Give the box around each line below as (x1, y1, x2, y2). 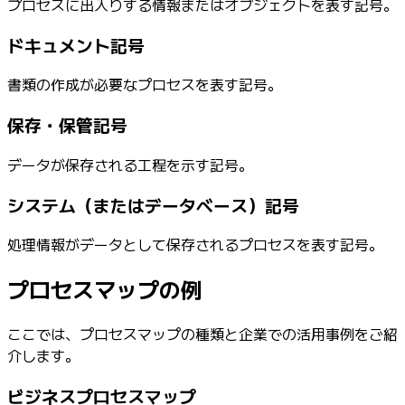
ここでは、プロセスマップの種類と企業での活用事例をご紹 (7, 323, 398, 345)
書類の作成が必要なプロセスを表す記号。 (7, 73, 282, 96)
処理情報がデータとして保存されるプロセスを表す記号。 (7, 233, 383, 256)
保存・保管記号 (7, 112, 127, 137)
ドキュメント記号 (7, 32, 145, 57)
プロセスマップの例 (7, 273, 202, 306)
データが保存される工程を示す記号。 (7, 153, 253, 175)
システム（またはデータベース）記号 (7, 192, 299, 217)
